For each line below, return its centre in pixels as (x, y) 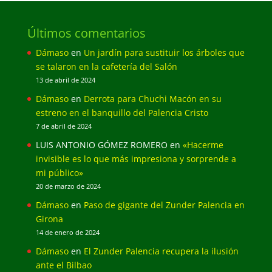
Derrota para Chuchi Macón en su (152, 98)
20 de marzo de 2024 (68, 186)
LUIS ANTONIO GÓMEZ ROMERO (101, 144)
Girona (49, 219)
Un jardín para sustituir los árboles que (164, 52)
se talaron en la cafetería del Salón (106, 66)
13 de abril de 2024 (65, 80)
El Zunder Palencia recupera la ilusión (161, 251)
